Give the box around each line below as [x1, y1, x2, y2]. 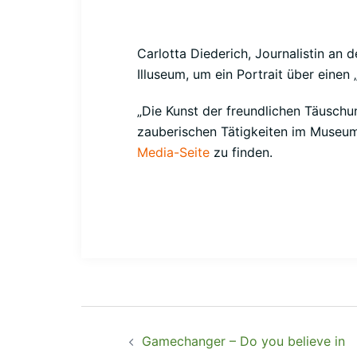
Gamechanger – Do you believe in [142, 333, 345, 349]
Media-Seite [137, 144, 210, 160]
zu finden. [210, 144, 273, 160]
